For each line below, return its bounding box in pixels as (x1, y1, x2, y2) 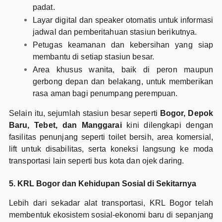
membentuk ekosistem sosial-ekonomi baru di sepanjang (8, 211, 214, 220)
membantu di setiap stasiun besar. (32, 53, 155, 61)
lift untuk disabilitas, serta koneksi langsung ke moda (8, 145, 214, 154)
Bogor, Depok (160, 109, 214, 118)
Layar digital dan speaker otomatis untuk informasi (32, 16, 214, 25)
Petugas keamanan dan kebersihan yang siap (32, 41, 214, 50)
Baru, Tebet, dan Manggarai (8, 121, 122, 130)
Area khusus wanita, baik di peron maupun (32, 65, 214, 74)
